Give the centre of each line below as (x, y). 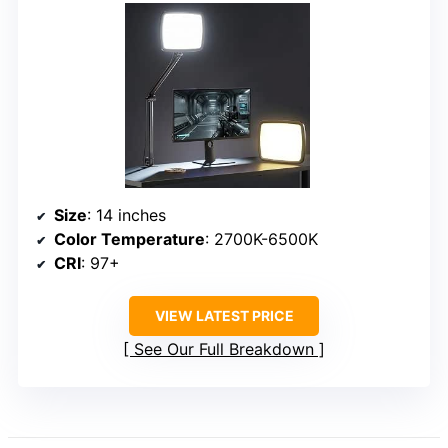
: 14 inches (126, 214)
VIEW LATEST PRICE (224, 315)
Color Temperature (129, 238)
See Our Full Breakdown (224, 348)
